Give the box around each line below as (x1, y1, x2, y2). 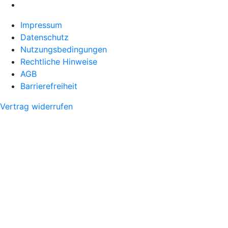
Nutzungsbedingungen (20, 44, 107, 54)
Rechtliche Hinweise (20, 56, 97, 67)
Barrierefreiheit (20, 80, 77, 91)
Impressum (20, 19, 62, 30)
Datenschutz (20, 32, 69, 42)
